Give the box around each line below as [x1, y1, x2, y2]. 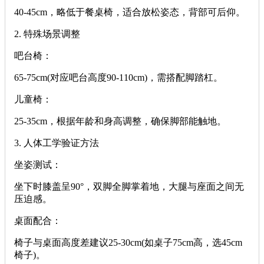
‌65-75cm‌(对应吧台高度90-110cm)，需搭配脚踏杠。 [14, 72, 223, 82]
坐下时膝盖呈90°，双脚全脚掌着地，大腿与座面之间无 [14, 181, 244, 192]
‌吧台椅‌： [14, 51, 52, 61]
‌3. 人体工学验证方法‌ [14, 138, 99, 148]
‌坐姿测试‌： [14, 160, 61, 170]
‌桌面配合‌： [14, 216, 61, 226]
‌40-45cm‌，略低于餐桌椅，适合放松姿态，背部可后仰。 [14, 7, 245, 17]
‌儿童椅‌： [14, 94, 52, 104]
